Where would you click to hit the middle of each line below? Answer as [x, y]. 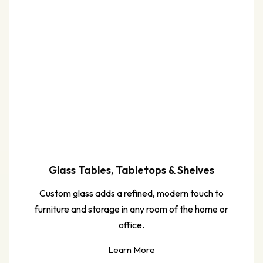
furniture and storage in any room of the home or [131, 209]
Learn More [131, 249]
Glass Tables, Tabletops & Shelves [131, 170]
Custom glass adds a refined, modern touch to [131, 193]
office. [131, 225]
